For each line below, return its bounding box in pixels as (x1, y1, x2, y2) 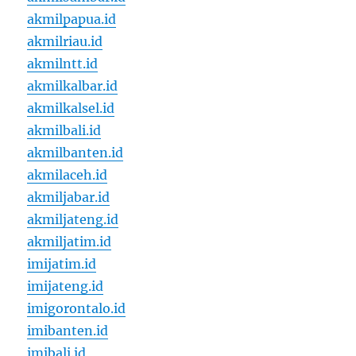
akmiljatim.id (27, 234, 112, 250)
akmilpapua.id (27, 11, 117, 28)
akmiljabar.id (27, 189, 110, 206)
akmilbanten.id (27, 145, 124, 161)
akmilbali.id (27, 122, 102, 139)
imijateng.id (27, 278, 104, 295)
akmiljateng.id (27, 211, 119, 228)
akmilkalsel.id (27, 100, 115, 117)
